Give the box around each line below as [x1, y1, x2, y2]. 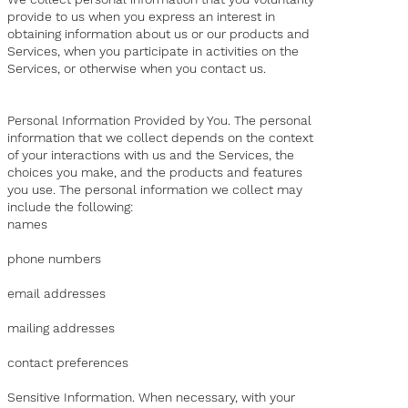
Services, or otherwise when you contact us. [7, 61, 267, 76]
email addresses [7, 286, 107, 301]
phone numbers [7, 251, 102, 267]
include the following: [7, 199, 134, 215]
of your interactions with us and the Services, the [7, 148, 295, 163]
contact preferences [7, 355, 129, 371]
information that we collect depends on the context [7, 130, 314, 146]
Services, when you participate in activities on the [7, 44, 300, 59]
